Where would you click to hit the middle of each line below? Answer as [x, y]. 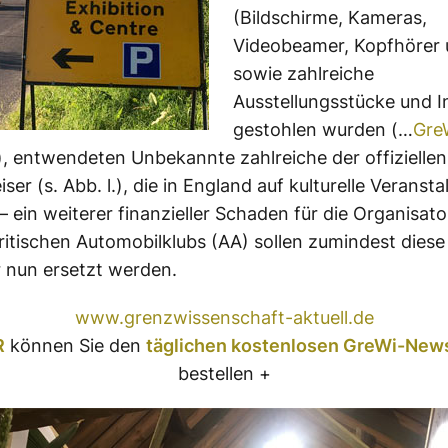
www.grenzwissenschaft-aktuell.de [224, 317]
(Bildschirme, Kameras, [330, 17]
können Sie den [75, 345]
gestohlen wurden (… [323, 129]
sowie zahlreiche [303, 73]
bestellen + [224, 373]
